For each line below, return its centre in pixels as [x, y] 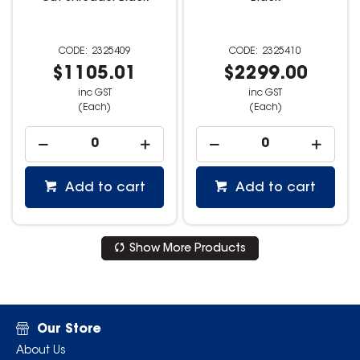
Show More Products [188, 249]
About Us [41, 352]
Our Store [69, 330]
